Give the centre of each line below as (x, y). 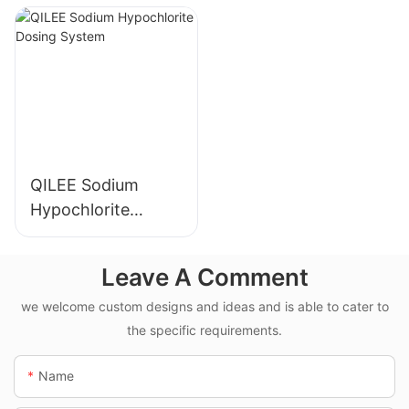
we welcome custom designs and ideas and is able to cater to (204, 307)
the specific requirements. (204, 330)
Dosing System (88, 234)
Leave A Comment (204, 277)
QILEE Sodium (84, 184)
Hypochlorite (80, 209)
